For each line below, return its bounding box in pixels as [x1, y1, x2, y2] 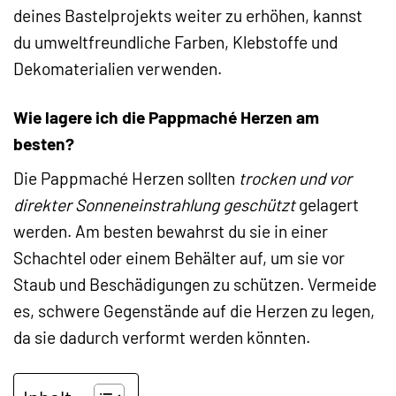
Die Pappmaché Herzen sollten [13, 168, 239, 189]
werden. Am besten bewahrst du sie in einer [13, 221, 328, 242]
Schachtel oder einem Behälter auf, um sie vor [13, 247, 345, 269]
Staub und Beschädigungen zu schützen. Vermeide [13, 274, 377, 295]
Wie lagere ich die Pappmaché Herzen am [13, 106, 319, 127]
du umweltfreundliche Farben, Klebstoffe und [13, 31, 338, 52]
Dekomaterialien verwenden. [13, 57, 222, 79]
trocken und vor [239, 168, 352, 189]
